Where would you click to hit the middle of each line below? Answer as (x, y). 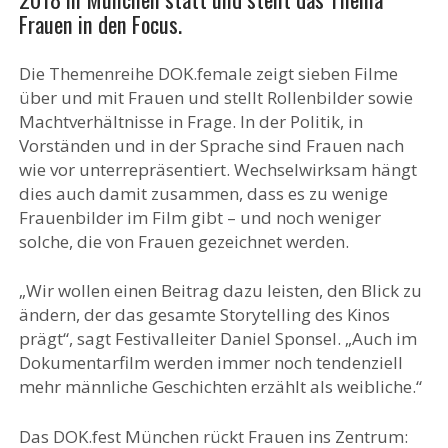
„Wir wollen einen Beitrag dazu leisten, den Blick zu (220, 291)
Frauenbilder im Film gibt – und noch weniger (199, 217)
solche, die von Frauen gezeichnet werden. (183, 241)
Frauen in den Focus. (100, 24)
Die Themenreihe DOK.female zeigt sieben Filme (208, 73)
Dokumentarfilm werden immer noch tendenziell (210, 363)
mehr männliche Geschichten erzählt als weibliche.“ (220, 387)
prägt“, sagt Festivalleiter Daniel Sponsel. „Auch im (217, 339)
